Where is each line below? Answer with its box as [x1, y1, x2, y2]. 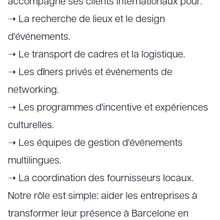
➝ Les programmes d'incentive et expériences [8, 103, 208, 113]
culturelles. [8, 121, 54, 131]
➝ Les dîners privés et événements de [8, 68, 172, 78]
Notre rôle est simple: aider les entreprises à [8, 192, 197, 201]
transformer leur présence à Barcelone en [8, 209, 189, 219]
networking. [8, 85, 59, 95]
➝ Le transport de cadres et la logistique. [8, 50, 185, 60]
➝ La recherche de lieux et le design [8, 15, 165, 25]
